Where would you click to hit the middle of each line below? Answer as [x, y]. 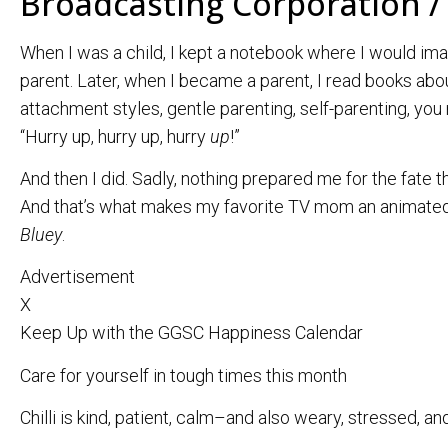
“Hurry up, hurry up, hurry [115, 136]
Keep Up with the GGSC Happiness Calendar [191, 333]
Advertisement [77, 277]
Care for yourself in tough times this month [183, 375]
